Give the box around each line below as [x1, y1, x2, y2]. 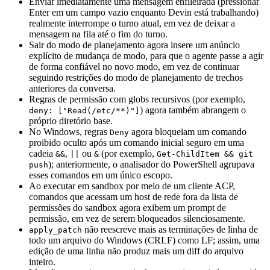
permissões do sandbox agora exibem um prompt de [29, 202, 226, 213]
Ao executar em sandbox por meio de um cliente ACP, [29, 180, 235, 191]
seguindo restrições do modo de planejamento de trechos [29, 72, 243, 83]
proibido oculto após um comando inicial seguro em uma [29, 137, 244, 148]
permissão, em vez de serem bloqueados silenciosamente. [29, 213, 245, 224]
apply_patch [29, 225, 82, 234]
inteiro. [29, 256, 55, 267]
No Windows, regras [29, 126, 110, 137]
